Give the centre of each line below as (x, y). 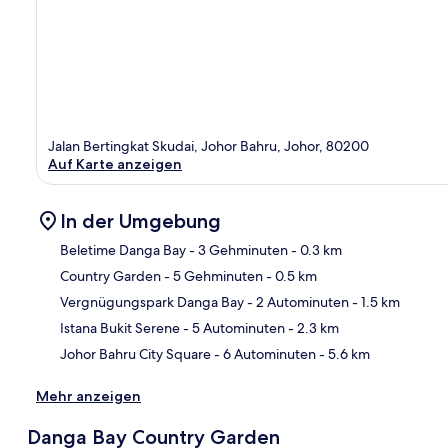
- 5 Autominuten (232, 327)
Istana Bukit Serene (120, 327)
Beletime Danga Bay (123, 249)
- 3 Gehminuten (237, 249)
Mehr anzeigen (88, 395)
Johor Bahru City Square (135, 353)
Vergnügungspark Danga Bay (152, 301)
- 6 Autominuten (263, 353)
